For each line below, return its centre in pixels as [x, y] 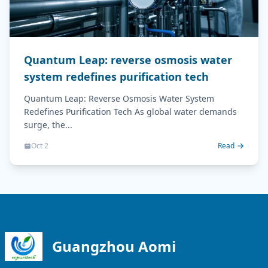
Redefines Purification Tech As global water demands [130, 111]
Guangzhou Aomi [114, 246]
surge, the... [48, 124]
